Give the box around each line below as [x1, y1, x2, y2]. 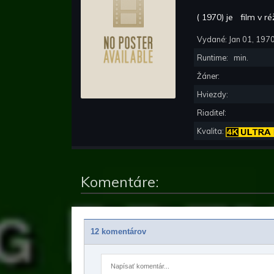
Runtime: [197, 53, 232, 63]
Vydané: [197, 34, 229, 45]
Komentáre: [81, 172, 159, 191]
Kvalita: [197, 126, 226, 136]
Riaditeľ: [197, 108, 228, 118]
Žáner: [197, 71, 221, 81]
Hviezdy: [197, 89, 230, 100]
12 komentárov [91, 228, 146, 237]
